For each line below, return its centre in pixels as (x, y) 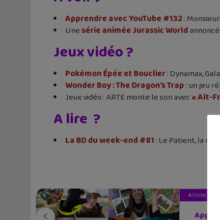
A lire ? (77, 119)
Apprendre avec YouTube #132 (124, 19)
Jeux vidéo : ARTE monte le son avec (128, 97)
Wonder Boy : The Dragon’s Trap (125, 85)
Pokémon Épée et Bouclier (115, 74)
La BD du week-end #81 (110, 140)
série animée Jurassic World (135, 30)
